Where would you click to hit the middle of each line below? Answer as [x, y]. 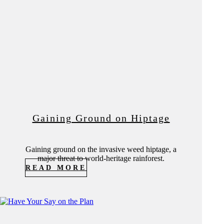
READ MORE [56, 168]
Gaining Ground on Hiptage [101, 118]
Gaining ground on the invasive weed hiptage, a [101, 149]
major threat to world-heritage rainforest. [101, 158]
